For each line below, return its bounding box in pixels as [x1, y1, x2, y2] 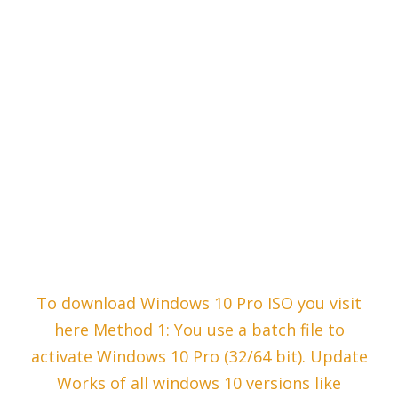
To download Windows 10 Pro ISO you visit [36, 292, 362, 314]
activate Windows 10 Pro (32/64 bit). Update [30, 346, 368, 368]
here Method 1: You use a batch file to [53, 319, 345, 341]
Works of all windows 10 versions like [57, 372, 341, 394]
